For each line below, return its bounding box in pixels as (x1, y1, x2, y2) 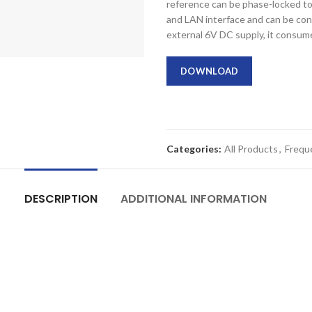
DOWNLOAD (180, 65, 239, 77)
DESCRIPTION (24, 191, 97, 207)
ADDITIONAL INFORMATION (120, 191, 267, 207)
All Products (224, 143, 278, 155)
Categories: (166, 143, 224, 155)
